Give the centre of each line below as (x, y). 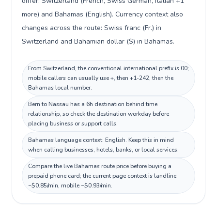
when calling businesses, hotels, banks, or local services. (103, 150)
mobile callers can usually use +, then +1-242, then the (101, 78)
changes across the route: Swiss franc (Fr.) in (92, 28)
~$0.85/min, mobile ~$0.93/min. (70, 186)
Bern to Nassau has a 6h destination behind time (93, 104)
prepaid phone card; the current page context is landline (102, 176)
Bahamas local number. (60, 88)
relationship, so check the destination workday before (99, 114)
